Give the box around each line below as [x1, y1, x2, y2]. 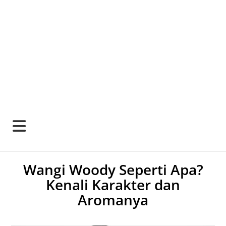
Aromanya [78, 190, 148, 209]
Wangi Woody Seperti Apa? [23, 160, 203, 179]
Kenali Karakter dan [46, 175, 180, 194]
